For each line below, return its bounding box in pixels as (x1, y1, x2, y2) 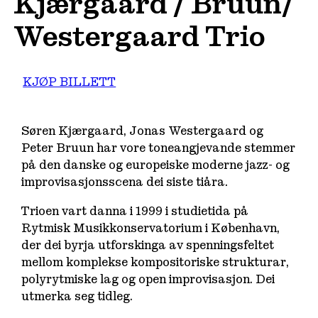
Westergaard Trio (13, 21, 265, 53)
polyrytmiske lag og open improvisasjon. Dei (21, 272, 275, 286)
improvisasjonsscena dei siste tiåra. (21, 175, 229, 190)
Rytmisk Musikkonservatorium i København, (21, 221, 280, 235)
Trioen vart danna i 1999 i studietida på (21, 204, 249, 218)
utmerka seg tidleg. (21, 289, 133, 303)
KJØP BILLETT (23, 75, 116, 89)
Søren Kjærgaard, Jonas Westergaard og (21, 124, 264, 138)
